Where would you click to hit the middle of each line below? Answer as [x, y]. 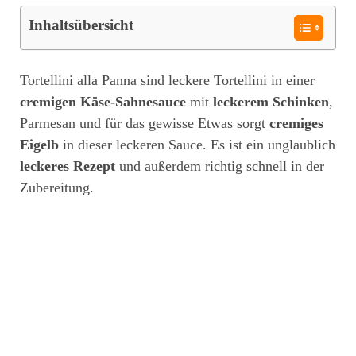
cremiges [296, 123]
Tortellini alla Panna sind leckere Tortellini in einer [167, 80]
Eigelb [39, 144]
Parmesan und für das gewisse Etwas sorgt [145, 123]
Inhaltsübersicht [81, 25]
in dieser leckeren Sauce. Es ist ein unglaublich [197, 144]
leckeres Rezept [68, 166]
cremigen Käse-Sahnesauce [103, 101]
